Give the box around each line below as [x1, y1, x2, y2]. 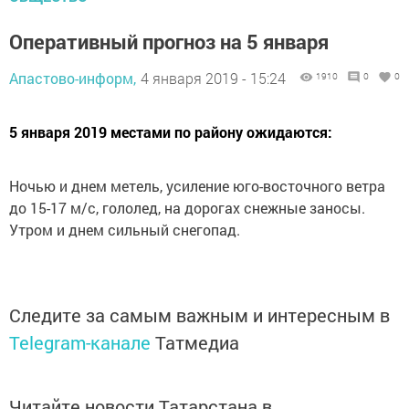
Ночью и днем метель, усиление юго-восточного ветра [9, 176, 385, 196]
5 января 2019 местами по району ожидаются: [9, 122, 332, 142]
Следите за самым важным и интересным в [9, 303, 390, 328]
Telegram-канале [9, 330, 151, 355]
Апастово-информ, [9, 68, 136, 89]
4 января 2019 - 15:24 [141, 68, 286, 89]
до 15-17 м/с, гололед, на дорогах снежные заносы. [9, 198, 365, 218]
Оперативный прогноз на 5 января [9, 28, 329, 56]
